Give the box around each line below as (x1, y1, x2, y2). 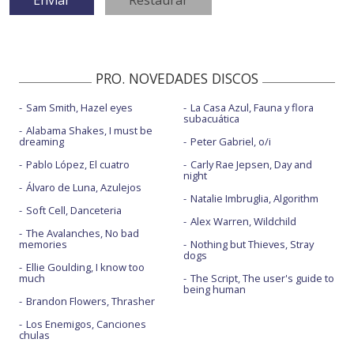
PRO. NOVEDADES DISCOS (96, 69, 258, 88)
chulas (19, 328, 50, 343)
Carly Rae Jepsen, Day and (190, 157, 312, 172)
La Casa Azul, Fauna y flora (190, 100, 314, 115)
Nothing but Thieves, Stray (190, 237, 314, 252)
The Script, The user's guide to (190, 271, 334, 286)
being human (183, 282, 246, 297)
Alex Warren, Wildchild (190, 214, 296, 229)
